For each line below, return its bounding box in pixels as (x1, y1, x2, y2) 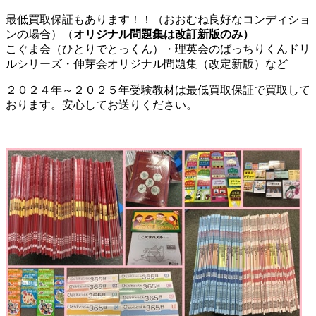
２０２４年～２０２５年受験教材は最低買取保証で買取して (6, 84, 310, 97)
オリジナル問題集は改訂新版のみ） (73, 28, 254, 41)
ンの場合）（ (6, 28, 73, 41)
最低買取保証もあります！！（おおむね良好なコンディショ (6, 13, 310, 26)
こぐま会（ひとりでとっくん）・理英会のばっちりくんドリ (6, 43, 310, 56)
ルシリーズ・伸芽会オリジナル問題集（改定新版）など (6, 58, 288, 71)
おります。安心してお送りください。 (6, 99, 197, 111)
